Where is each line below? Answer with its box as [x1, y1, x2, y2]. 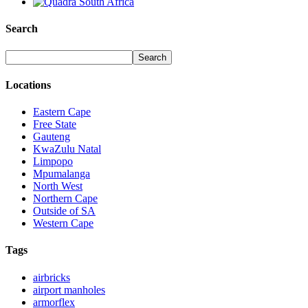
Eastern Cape [33, 106, 91, 118]
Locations [5, 78, 51, 91]
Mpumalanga [33, 168, 90, 180]
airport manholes [33, 283, 105, 296]
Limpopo [33, 155, 73, 168]
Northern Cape [33, 192, 98, 205]
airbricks [33, 271, 70, 283]
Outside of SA [33, 205, 96, 217]
